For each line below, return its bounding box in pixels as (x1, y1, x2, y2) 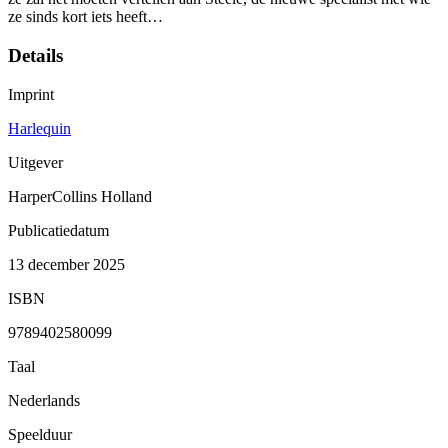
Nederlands (8, 391, 80, 409)
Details (8, 45, 63, 67)
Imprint (8, 85, 54, 103)
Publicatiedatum (8, 221, 109, 239)
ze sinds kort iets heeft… (8, 8, 163, 26)
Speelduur (8, 425, 72, 443)
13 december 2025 (8, 255, 125, 273)
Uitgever (8, 153, 63, 171)
